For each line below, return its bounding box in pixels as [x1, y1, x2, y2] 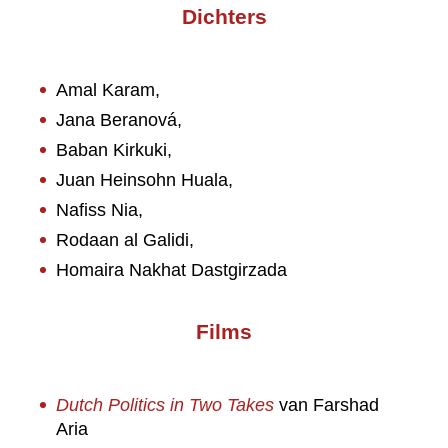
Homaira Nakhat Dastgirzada [56, 260, 287, 280]
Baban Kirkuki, [56, 140, 172, 160]
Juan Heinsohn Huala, [56, 170, 233, 190]
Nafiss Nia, [56, 200, 143, 220]
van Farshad [274, 395, 379, 415]
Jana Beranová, [56, 110, 182, 130]
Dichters [181, 5, 267, 28]
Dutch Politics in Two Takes [56, 395, 274, 415]
